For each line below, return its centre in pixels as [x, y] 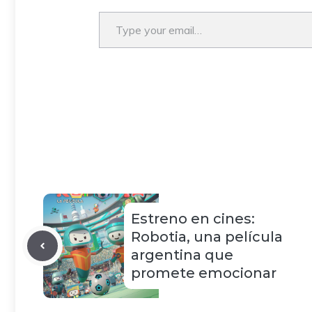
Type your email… [114, 11]
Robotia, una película [207, 236]
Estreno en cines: [193, 218]
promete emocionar [204, 273]
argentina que [182, 255]
